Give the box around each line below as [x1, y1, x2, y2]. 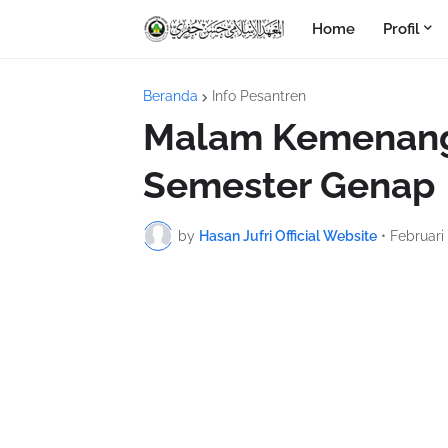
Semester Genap [143, 163, 435, 207]
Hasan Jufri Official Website [199, 227, 377, 244]
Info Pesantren [212, 88, 306, 104]
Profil [382, 20, 420, 38]
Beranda [143, 88, 198, 104]
